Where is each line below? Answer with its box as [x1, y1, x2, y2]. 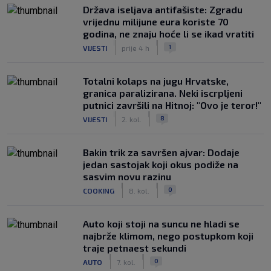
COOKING [83, 186, 114, 195]
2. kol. [122, 114, 142, 123]
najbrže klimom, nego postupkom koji [83, 230, 253, 241]
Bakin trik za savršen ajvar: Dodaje [83, 146, 240, 158]
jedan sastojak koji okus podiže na [83, 158, 238, 170]
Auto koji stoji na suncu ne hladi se [83, 218, 240, 229]
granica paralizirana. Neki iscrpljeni [83, 87, 243, 99]
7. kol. [117, 257, 135, 266]
